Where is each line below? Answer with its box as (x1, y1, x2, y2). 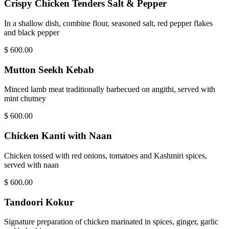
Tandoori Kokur (4, 196, 74, 208)
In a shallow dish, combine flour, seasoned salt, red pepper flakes (4, 18, 213, 28)
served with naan (4, 160, 59, 169)
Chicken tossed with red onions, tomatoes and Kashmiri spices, (4, 151, 207, 160)
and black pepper (4, 28, 59, 37)
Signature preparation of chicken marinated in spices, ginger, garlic (4, 217, 218, 226)
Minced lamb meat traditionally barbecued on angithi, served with (4, 85, 215, 94)
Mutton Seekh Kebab (4, 64, 94, 75)
